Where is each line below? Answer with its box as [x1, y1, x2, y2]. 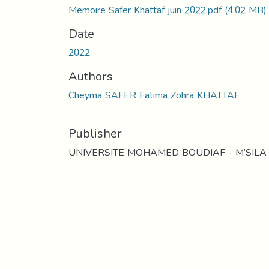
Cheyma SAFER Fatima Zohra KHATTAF [68, 85, 240, 104]
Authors [68, 64, 113, 88]
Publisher [68, 121, 122, 145]
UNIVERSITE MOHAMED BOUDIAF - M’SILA [68, 142, 267, 162]
